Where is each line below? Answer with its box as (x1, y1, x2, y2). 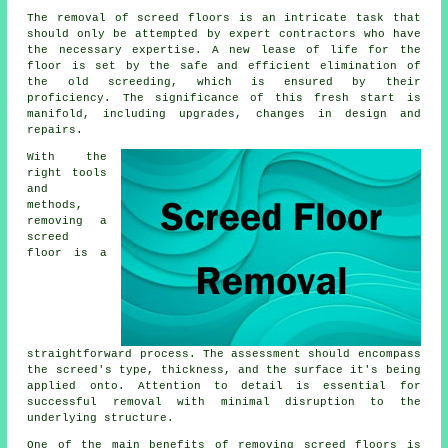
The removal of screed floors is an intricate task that (27, 11, 421, 24)
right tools (27, 166, 107, 179)
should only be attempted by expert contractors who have (27, 27, 421, 40)
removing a (27, 214, 107, 227)
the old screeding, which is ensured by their (27, 75, 421, 88)
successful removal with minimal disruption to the (27, 395, 421, 408)
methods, (27, 198, 84, 211)
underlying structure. (27, 411, 175, 424)
